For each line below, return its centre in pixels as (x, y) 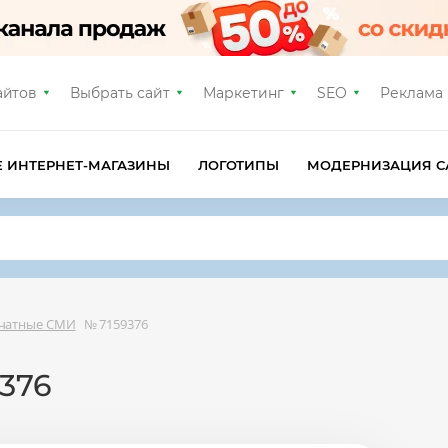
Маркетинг (243, 93)
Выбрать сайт (120, 93)
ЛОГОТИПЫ (238, 164)
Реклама (411, 93)
